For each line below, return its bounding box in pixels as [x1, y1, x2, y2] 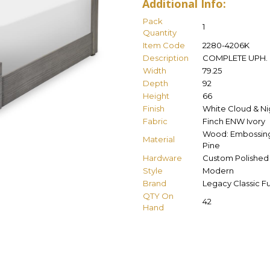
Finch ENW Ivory [202, 116, 265, 126]
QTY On [143, 190, 174, 201]
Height [143, 90, 169, 101]
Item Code [143, 40, 185, 50]
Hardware [143, 152, 182, 163]
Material [143, 134, 175, 144]
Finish [143, 103, 165, 113]
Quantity [143, 27, 177, 37]
